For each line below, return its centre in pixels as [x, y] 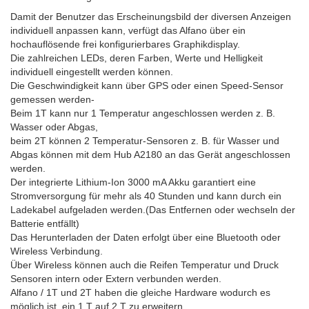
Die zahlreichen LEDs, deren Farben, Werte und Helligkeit [137, 58]
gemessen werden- [52, 99]
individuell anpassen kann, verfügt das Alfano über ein [128, 30]
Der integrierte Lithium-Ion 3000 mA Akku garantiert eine [133, 182]
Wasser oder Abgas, [54, 127]
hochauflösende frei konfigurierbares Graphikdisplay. [125, 44]
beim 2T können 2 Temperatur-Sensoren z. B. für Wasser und [145, 141]
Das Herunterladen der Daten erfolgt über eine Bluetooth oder [146, 237]
